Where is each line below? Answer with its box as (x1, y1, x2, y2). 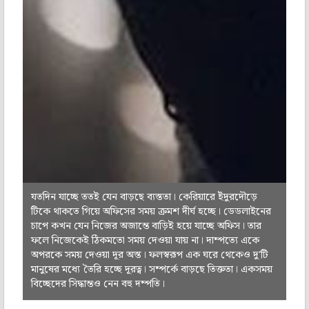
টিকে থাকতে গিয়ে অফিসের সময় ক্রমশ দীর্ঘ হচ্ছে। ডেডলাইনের (30, 203, 271, 221)
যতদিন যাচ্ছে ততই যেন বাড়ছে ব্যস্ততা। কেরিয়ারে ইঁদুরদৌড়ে (30, 189, 257, 206)
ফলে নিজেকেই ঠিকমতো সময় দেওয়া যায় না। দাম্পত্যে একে (30, 232, 259, 250)
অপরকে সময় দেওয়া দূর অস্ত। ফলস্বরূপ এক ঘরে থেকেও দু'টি (30, 247, 268, 264)
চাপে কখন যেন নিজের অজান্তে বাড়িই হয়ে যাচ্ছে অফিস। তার (30, 218, 261, 235)
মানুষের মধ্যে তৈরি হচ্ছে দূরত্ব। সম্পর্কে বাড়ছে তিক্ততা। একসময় (30, 261, 272, 279)
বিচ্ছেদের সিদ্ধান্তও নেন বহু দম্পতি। (30, 276, 165, 293)
